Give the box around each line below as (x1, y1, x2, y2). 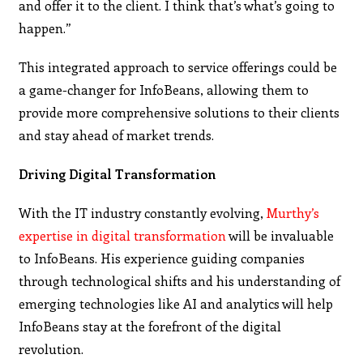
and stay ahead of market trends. (19, 126, 215, 143)
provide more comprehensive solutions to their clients (19, 103, 340, 121)
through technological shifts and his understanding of (19, 271, 341, 289)
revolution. (19, 340, 84, 357)
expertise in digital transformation (19, 226, 227, 244)
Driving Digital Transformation (19, 164, 216, 182)
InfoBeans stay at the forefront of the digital (19, 317, 282, 335)
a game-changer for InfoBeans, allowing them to (19, 80, 310, 98)
